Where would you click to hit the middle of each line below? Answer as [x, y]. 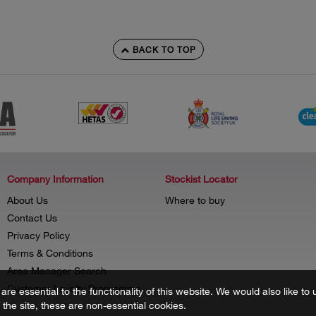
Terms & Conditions [50, 253]
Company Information [55, 178]
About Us [28, 200]
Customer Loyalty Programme [74, 288]
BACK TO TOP [163, 49]
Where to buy [195, 200]
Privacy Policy [38, 235]
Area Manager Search [57, 270]
